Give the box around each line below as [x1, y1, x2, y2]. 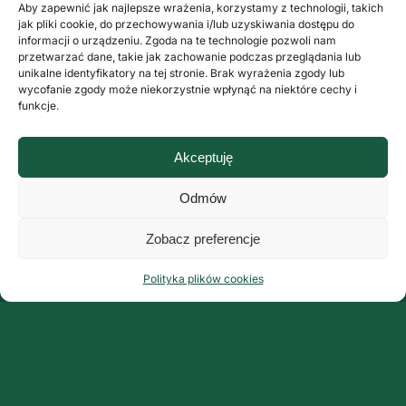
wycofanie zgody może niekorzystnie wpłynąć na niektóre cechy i [18, 82, 357, 96]
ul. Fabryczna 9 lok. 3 [11, 366, 155, 384]
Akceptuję [173, 149, 233, 165]
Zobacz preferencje [146, 230, 260, 246]
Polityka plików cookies [142, 272, 264, 285]
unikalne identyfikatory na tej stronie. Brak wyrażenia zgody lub [18, 66, 344, 80]
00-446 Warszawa [11, 386, 137, 404]
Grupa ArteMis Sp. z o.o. [11, 346, 175, 364]
